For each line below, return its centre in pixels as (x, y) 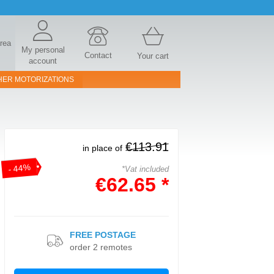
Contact (98, 55)
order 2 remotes (101, 247)
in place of (102, 148)
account (43, 61)
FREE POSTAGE (103, 235)
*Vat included (145, 169)
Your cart (153, 56)
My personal (43, 50)
